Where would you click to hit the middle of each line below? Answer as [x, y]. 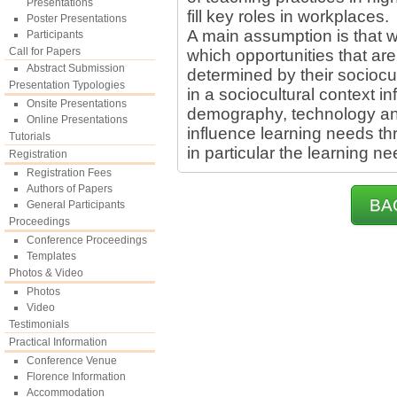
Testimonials [39, 324]
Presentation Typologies [67, 85]
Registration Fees [69, 173]
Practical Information [58, 342]
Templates [51, 256]
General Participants [76, 205]
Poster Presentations [77, 19]
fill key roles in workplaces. [288, 16]
